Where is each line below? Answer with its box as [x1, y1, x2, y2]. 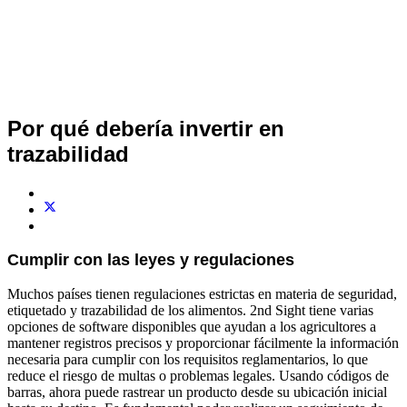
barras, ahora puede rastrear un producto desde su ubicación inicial [7, 383, 387, 400]
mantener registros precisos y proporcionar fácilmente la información [7, 334, 399, 351]
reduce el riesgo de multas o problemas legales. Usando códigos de [7, 367, 389, 383]
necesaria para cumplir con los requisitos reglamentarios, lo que [7, 351, 368, 367]
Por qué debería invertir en [7, 115, 284, 141]
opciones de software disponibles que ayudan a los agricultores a [7, 318, 376, 334]
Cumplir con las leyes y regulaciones [7, 250, 294, 269]
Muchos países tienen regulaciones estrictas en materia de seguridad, [7, 285, 397, 302]
